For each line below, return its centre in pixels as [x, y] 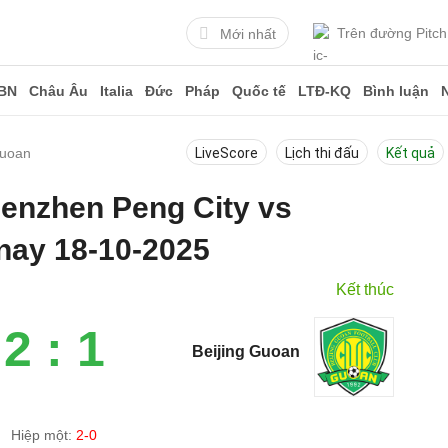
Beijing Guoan [246, 351]
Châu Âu [58, 91]
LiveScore [226, 153]
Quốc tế [259, 91]
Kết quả [410, 153]
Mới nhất [248, 33]
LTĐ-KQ [324, 91]
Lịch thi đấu [322, 153]
